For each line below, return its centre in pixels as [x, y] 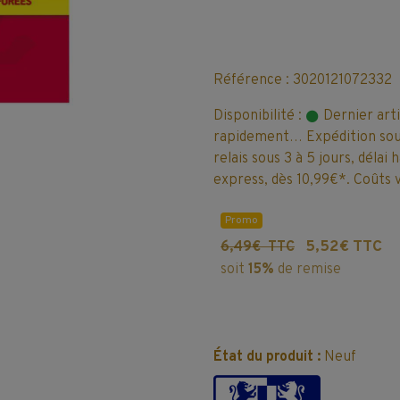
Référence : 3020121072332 [303, 80]
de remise [308, 269]
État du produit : [267, 357]
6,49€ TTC [258, 247]
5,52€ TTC [344, 246]
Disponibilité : [258, 116]
